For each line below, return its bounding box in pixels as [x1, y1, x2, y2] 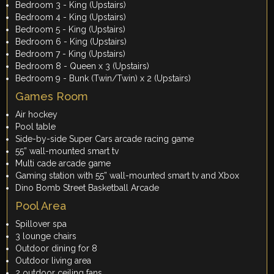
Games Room [15, 90, 89, 103]
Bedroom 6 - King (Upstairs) [15, 37, 127, 47]
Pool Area [15, 199, 67, 213]
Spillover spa [15, 219, 67, 229]
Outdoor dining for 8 [15, 243, 103, 254]
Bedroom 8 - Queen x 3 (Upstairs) [15, 61, 150, 72]
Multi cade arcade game [15, 158, 114, 169]
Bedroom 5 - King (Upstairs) [15, 24, 126, 35]
